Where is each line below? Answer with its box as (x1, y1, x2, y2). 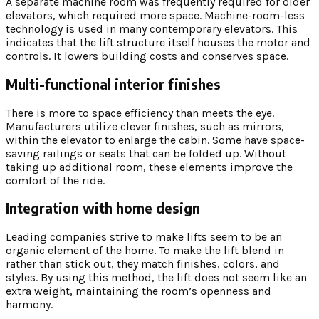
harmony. (6, 298, 56, 311)
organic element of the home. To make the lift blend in (6, 244, 284, 257)
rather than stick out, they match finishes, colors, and (6, 257, 280, 271)
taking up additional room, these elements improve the (6, 159, 293, 174)
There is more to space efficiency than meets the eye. (6, 105, 274, 120)
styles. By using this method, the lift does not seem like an (6, 271, 307, 284)
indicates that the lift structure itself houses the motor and (6, 36, 310, 50)
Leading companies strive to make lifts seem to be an (6, 230, 282, 244)
